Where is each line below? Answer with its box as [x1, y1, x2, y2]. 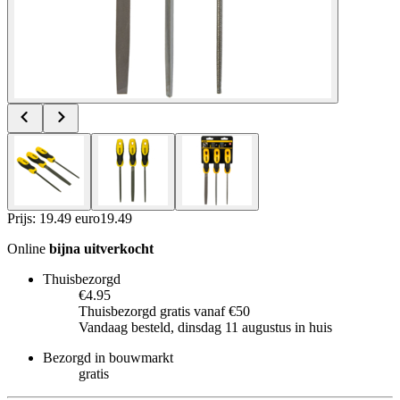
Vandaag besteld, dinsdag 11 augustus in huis [79, 319, 332, 335]
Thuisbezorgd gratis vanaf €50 [79, 303, 250, 319]
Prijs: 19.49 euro [7, 210, 100, 226]
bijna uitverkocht [49, 240, 154, 256]
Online [7, 240, 49, 256]
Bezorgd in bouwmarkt [43, 349, 173, 365]
